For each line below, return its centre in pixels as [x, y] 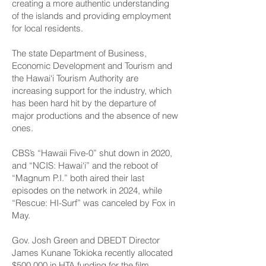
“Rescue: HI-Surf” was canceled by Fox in [94, 203]
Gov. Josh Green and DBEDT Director [86, 240]
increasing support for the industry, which [92, 91]
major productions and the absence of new [95, 115]
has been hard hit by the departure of [84, 103]
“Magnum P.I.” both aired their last [78, 178]
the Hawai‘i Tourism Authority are [75, 78]
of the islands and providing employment [91, 16]
